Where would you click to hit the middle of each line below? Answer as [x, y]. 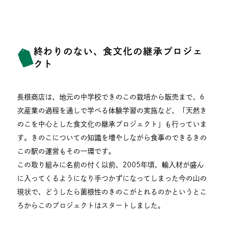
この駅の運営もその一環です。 [67, 151]
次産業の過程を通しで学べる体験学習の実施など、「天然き [112, 110]
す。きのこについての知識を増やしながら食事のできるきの [112, 137]
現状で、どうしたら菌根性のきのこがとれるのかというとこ [112, 192]
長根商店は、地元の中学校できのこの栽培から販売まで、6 [111, 97]
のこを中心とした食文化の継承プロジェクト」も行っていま [112, 124]
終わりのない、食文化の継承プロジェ [118, 51]
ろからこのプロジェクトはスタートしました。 [91, 205]
